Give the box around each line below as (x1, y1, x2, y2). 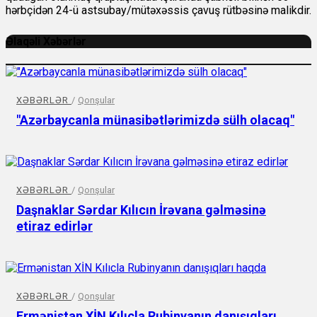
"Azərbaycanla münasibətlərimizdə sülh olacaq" (16, 112, 294, 127)
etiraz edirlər (16, 218, 93, 234)
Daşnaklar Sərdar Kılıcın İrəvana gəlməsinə (16, 202, 266, 217)
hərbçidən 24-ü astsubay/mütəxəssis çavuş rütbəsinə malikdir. (6, 4, 311, 18)
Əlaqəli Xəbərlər (6, 35, 86, 49)
